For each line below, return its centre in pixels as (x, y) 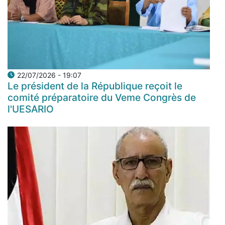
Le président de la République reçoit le (95, 86)
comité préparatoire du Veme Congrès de (102, 97)
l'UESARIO (31, 109)
